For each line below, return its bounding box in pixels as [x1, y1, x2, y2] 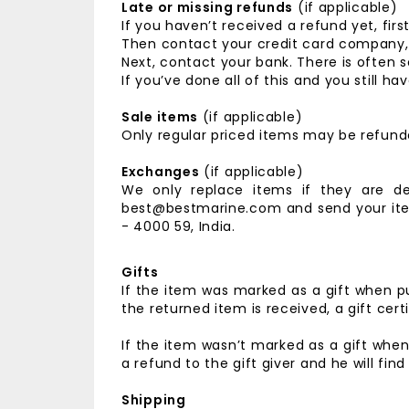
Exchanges [121, 163, 200, 181]
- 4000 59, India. [121, 217, 236, 236]
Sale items [121, 108, 198, 126]
